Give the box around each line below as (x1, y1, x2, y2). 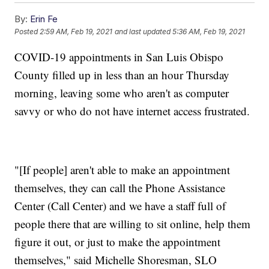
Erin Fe (30, 13, 58, 25)
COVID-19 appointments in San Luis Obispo (14, 49, 224, 64)
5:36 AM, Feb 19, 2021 (172, 27, 246, 37)
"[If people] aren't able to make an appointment (14, 162, 231, 177)
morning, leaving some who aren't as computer (14, 85, 229, 100)
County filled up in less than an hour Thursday (14, 67, 230, 82)
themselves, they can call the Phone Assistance (14, 180, 226, 195)
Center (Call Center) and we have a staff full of (14, 198, 226, 213)
